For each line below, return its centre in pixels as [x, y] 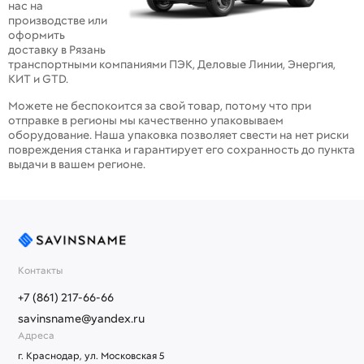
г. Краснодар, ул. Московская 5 [91, 355]
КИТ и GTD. [38, 79]
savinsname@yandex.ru [81, 318]
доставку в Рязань [57, 50]
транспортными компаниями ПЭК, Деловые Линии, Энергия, [172, 65]
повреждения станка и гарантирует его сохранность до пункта [182, 150]
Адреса [37, 335]
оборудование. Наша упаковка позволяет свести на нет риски [178, 135]
